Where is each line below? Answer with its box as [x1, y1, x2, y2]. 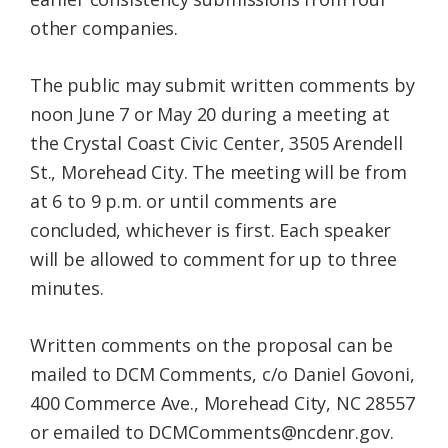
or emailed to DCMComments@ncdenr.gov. [30, 419, 394, 444]
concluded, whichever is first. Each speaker [30, 217, 392, 242]
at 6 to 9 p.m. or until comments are [30, 188, 337, 213]
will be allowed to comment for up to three [30, 246, 397, 271]
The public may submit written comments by [30, 72, 415, 97]
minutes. [30, 275, 104, 300]
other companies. [30, 15, 179, 40]
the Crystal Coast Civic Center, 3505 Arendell [30, 130, 403, 155]
